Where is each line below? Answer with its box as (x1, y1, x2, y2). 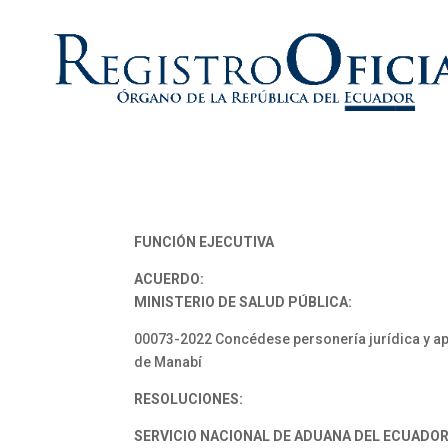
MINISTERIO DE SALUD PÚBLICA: (134, 294, 353, 310)
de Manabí (134, 354, 203, 370)
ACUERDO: (134, 271, 205, 287)
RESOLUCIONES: (134, 391, 244, 407)
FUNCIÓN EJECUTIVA (134, 234, 275, 250)
